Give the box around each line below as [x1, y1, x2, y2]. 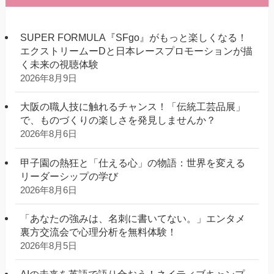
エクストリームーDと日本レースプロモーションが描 [20, 45, 253, 57]
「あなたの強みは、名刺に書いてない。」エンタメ [20, 212, 246, 224]
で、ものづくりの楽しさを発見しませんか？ [20, 114, 217, 126]
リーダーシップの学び [20, 170, 119, 182]
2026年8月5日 [20, 240, 78, 251]
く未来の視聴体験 [20, 59, 99, 70]
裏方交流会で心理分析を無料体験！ [20, 226, 177, 237]
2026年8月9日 [20, 73, 78, 84]
